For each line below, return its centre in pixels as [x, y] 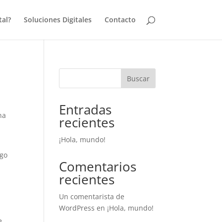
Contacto [120, 20]
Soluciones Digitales [57, 20]
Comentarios [98, 166]
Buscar [138, 78]
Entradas [85, 110]
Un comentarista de [92, 196]
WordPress [77, 208]
